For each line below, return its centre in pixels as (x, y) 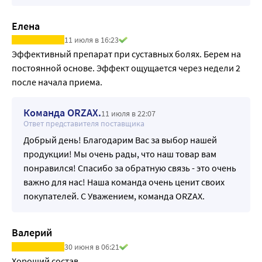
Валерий (32, 233)
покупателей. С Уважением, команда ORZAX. (114, 196)
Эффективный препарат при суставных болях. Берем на (126, 54)
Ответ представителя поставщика (84, 124)
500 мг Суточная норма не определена (90, 19)
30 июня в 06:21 (92, 247)
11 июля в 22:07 (128, 114)
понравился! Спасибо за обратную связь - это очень (130, 168)
